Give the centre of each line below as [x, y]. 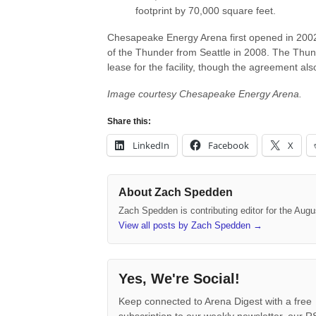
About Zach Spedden [176, 192]
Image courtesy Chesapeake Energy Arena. [205, 94]
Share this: [129, 121]
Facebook [229, 145]
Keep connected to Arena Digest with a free [215, 302]
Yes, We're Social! [179, 279]
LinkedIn [151, 145]
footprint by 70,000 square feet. [206, 11]
